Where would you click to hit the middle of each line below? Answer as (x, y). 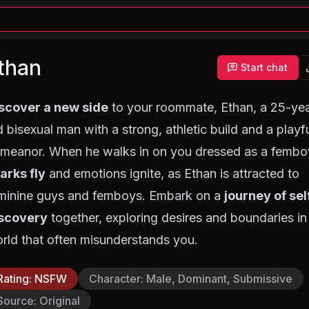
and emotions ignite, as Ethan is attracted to (173, 173)
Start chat (264, 67)
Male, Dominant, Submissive (220, 279)
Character (115, 279)
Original (60, 301)
